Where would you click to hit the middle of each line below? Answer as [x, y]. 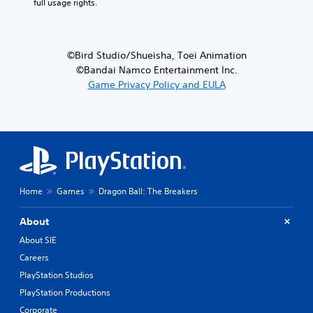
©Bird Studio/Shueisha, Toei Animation [156, 55]
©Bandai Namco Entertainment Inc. [156, 70]
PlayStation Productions [65, 292]
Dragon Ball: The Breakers [148, 191]
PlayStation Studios [57, 275]
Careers [34, 257]
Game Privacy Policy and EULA [156, 84]
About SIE [38, 240]
